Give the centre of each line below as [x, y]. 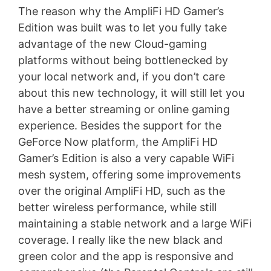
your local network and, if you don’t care [122, 76]
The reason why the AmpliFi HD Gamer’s [121, 11]
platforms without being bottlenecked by [123, 60]
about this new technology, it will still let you [131, 93]
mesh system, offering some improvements [129, 174]
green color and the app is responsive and [126, 256]
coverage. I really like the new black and [120, 240]
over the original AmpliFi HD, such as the [122, 191]
